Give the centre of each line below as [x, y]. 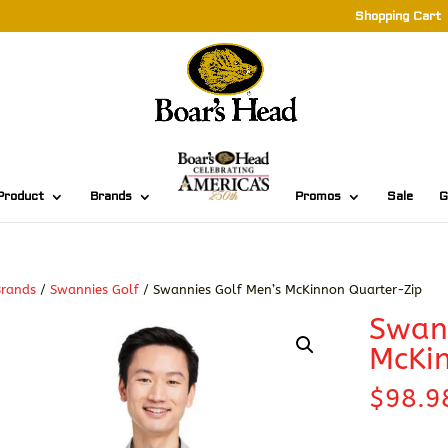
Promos [317, 197]
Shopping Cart [397, 16]
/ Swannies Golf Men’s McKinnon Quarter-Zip [281, 289]
